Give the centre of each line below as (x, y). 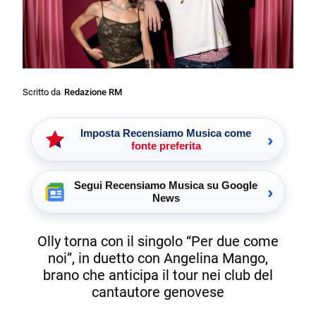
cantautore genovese (158, 292)
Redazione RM (93, 92)
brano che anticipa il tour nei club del (158, 275)
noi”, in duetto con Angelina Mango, (158, 258)
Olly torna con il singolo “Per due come (158, 241)
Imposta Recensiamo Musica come (166, 133)
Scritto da (42, 92)
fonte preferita (166, 145)
